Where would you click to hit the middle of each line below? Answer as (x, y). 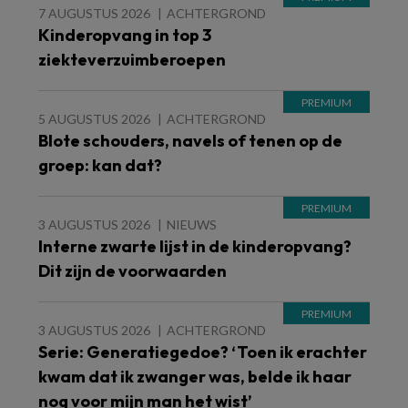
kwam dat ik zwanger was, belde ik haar (195, 377)
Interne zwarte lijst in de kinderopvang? (195, 246)
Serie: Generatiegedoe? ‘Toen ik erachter (203, 352)
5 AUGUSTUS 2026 (94, 119)
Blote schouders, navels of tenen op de (190, 141)
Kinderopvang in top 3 (125, 35)
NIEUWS (192, 224)
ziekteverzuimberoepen (132, 60)
